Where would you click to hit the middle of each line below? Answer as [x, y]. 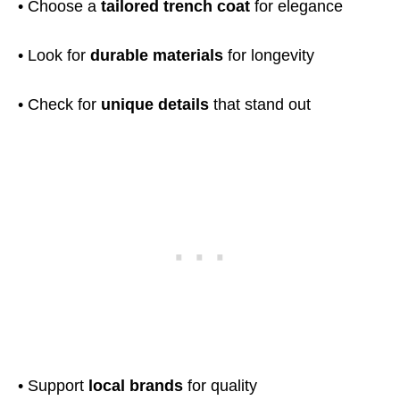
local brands [136, 386]
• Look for [54, 55]
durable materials [157, 55]
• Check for [59, 104]
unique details [155, 104]
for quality [220, 386]
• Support [53, 386]
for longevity [269, 55]
